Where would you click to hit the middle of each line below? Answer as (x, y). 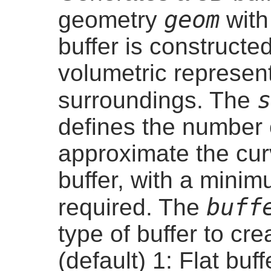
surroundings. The (158, 100)
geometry (111, 19)
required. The (132, 207)
